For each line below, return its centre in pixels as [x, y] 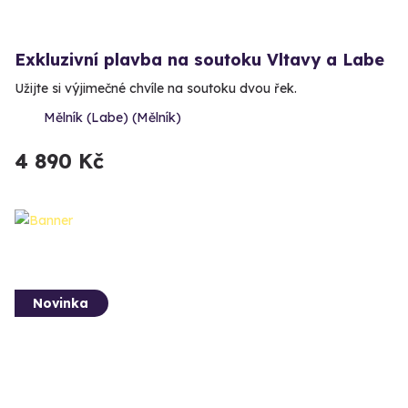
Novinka [61, 303]
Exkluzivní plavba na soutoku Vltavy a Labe [199, 60]
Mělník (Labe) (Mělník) [112, 118]
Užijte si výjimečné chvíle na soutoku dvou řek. [156, 89]
